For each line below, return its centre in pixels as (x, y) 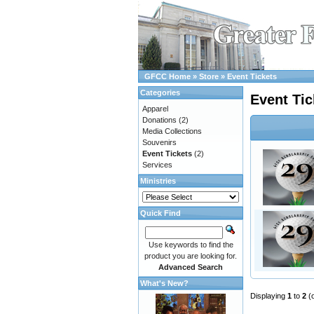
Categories (160, 93)
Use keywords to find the (191, 245)
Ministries (158, 181)
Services (157, 165)
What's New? (164, 283)
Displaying (269, 296)
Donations (159, 120)
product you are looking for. (191, 256)
